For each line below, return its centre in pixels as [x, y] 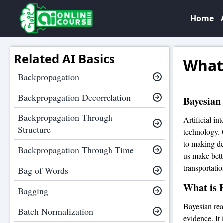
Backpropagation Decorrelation [74, 97]
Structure [34, 129]
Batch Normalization [56, 211]
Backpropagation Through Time [76, 150]
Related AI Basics [64, 58]
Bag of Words [43, 170]
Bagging [33, 191]
